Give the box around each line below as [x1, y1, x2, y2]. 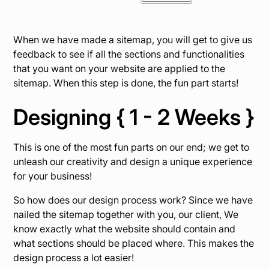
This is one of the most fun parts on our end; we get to [13, 141, 250, 154]
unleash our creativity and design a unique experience [13, 156, 253, 168]
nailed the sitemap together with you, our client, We [13, 208, 239, 221]
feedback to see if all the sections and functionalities [13, 48, 245, 61]
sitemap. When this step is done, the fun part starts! [13, 77, 239, 89]
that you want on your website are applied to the [13, 62, 226, 75]
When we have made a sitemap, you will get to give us [13, 34, 253, 46]
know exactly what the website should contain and [13, 223, 236, 235]
